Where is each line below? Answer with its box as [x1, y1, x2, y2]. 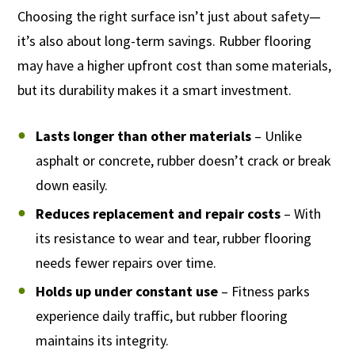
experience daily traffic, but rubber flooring [35, 307, 288, 326]
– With [280, 204, 321, 223]
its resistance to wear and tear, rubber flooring [35, 229, 311, 248]
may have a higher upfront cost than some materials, [17, 56, 332, 75]
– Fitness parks [217, 282, 310, 301]
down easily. [35, 176, 108, 195]
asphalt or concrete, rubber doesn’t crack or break [35, 151, 331, 170]
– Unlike [250, 127, 302, 146]
